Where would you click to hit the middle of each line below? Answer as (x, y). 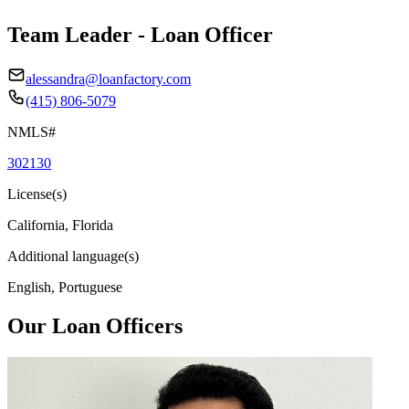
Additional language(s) (73, 256)
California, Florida (60, 225)
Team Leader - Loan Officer (140, 34)
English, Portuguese (65, 287)
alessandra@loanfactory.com (108, 79)
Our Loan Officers (95, 325)
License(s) (37, 194)
